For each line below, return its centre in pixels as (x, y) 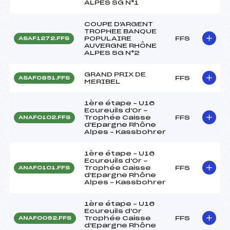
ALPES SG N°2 (112, 53)
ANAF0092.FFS (45, 218)
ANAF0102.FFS (44, 117)
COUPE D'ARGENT (119, 24)
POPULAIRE (108, 38)
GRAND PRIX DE (115, 74)
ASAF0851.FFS (44, 78)
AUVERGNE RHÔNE (120, 45)
